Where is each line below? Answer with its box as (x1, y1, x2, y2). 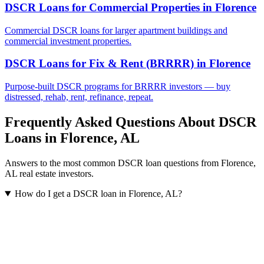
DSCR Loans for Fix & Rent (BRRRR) (5, 57, 194, 70)
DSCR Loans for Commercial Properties (5, 1, 200, 14)
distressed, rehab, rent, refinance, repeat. (5, 92, 153, 103)
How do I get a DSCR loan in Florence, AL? (14, 189, 182, 199)
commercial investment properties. (5, 35, 131, 46)
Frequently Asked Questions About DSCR (5, 114, 256, 130)
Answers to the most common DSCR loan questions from (5, 158, 221, 168)
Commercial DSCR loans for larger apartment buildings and (5, 25, 227, 35)
